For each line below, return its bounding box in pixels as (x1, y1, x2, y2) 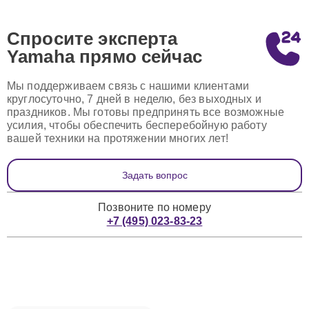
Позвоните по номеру (98, 201, 211, 213)
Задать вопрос (121, 170, 188, 181)
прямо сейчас (79, 46, 202, 67)
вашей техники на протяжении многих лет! (7, 132, 228, 144)
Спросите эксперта (7, 28, 178, 49)
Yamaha (7, 46, 80, 67)
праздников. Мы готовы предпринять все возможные (7, 106, 285, 118)
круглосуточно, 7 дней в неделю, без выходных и (7, 93, 261, 105)
